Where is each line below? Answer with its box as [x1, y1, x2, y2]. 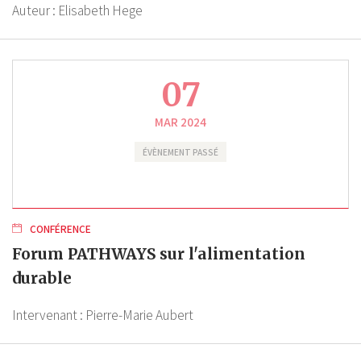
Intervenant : [12, 305, 85, 324]
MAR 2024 [155, 113, 206, 130]
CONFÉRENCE [27, 221, 91, 236]
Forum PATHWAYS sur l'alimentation [12, 243, 305, 263]
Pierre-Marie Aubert [85, 305, 193, 324]
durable [12, 268, 72, 288]
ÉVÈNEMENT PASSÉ [143, 145, 218, 158]
